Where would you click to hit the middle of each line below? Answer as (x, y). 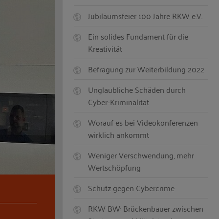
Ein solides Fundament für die (138, 36)
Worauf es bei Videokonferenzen (143, 122)
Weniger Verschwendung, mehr (141, 155)
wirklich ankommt (119, 135)
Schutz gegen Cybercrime (131, 188)
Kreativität (105, 49)
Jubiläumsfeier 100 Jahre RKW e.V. (145, 16)
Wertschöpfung (115, 167)
